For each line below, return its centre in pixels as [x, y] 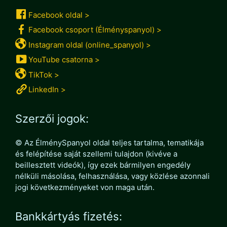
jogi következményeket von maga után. [85, 187]
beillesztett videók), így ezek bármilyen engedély [103, 165]
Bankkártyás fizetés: [69, 216]
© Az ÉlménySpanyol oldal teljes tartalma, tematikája [109, 143]
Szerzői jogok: [52, 119]
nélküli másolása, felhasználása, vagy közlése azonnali [112, 176]
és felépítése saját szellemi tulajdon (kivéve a [96, 154]
